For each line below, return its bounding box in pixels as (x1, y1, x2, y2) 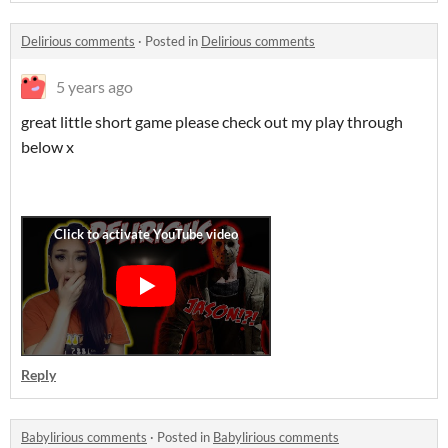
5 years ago (56, 77, 133, 96)
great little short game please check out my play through (21, 112, 403, 131)
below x (21, 137, 74, 156)
